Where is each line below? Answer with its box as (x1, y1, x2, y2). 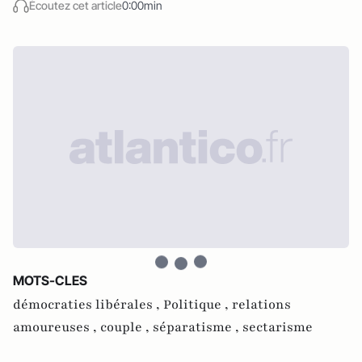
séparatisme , (153, 318, 242, 337)
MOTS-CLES (13, 272, 87, 289)
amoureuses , (13, 318, 100, 337)
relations (232, 296, 291, 314)
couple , (100, 318, 153, 337)
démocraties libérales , (13, 296, 163, 314)
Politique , (163, 296, 232, 314)
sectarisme (242, 318, 313, 337)
